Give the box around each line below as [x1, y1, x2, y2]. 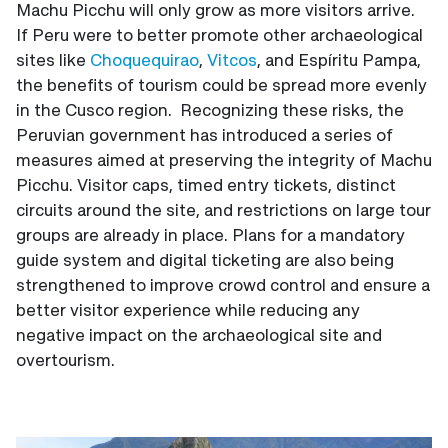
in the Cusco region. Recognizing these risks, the [16, 98, 404, 120]
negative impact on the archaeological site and [16, 323, 382, 345]
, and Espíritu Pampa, [257, 48, 421, 70]
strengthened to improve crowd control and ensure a [16, 273, 430, 295]
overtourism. [16, 348, 115, 370]
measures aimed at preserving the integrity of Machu [16, 148, 432, 170]
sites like [16, 48, 90, 70]
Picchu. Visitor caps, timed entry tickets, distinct [16, 173, 396, 195]
